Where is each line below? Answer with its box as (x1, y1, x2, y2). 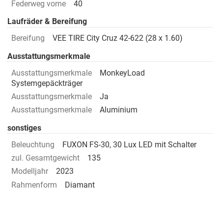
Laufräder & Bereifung (7, 17, 87, 27)
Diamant (65, 180, 95, 190)
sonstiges (7, 123, 41, 133)
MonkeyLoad (100, 68, 145, 78)
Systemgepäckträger (11, 78, 82, 88)
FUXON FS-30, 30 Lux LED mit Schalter (62, 139, 196, 149)
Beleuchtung (11, 139, 55, 149)
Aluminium (100, 105, 137, 115)
